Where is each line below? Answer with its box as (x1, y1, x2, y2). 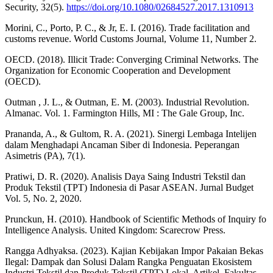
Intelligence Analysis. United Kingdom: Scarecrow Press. (5, 225, 225, 236)
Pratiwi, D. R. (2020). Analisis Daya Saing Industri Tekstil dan (5, 171, 246, 182)
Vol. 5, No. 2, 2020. (5, 193, 82, 204)
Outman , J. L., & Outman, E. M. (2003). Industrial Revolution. (5, 97, 249, 108)
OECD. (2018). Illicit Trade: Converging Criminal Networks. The (5, 54, 258, 65)
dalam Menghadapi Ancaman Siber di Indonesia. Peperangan (5, 140, 239, 151)
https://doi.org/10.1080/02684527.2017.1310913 (66, 2, 253, 13)
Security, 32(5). (5, 2, 66, 13)
